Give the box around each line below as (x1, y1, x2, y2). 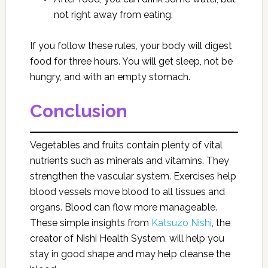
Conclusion (29, 100, 127, 121)
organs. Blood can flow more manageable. (29, 202, 217, 213)
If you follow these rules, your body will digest (29, 40, 232, 51)
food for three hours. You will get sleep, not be (29, 56, 233, 67)
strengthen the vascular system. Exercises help (29, 170, 236, 182)
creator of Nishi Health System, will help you (29, 233, 224, 244)
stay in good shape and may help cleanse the (29, 248, 230, 260)
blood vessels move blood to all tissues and (29, 186, 225, 197)
